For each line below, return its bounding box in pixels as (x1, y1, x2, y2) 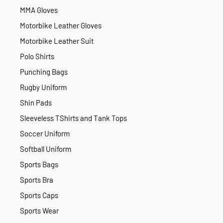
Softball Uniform (20, 144, 71, 153)
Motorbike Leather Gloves (20, 21, 102, 30)
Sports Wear (20, 206, 59, 215)
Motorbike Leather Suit (20, 36, 94, 45)
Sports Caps (20, 191, 58, 200)
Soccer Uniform (20, 129, 70, 138)
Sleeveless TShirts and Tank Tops (20, 113, 127, 122)
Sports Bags (20, 160, 58, 169)
